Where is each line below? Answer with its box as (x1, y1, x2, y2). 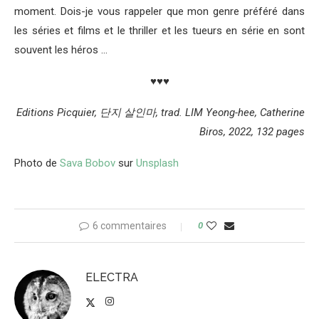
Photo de (14, 157, 60, 170)
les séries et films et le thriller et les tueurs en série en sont (14, 24, 305, 38)
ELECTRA (85, 271, 138, 285)
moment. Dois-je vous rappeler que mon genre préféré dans (14, 5, 305, 19)
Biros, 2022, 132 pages (199, 125, 305, 139)
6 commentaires (93, 220, 167, 232)
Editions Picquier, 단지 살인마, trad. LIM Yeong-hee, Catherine (16, 106, 305, 120)
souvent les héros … (14, 43, 108, 57)
